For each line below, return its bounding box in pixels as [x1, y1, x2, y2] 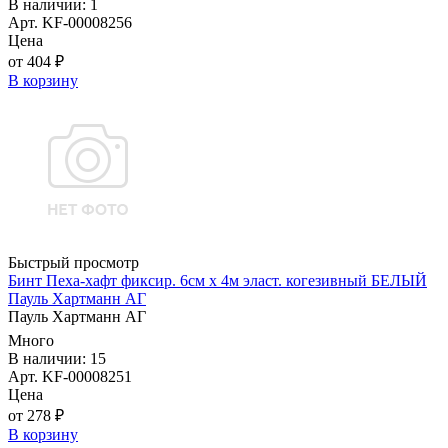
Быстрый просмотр [8, 254, 139, 272]
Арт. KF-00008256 [8, 14, 132, 32]
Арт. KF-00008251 [8, 368, 132, 386]
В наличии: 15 [8, 350, 106, 368]
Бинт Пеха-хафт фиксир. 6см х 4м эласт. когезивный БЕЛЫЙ [8, 272, 427, 290]
